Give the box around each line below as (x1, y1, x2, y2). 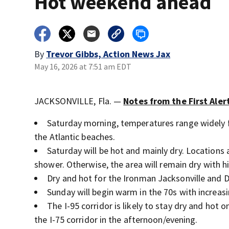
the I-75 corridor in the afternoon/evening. (34, 214, 198, 225)
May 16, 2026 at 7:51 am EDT (34, 61, 132, 72)
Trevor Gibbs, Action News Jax (46, 48, 171, 60)
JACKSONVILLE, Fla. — (34, 95, 124, 107)
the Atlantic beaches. (34, 131, 118, 143)
